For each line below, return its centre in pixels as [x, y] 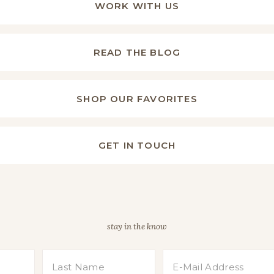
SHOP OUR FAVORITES [137, 99]
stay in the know [137, 227]
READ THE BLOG [137, 52]
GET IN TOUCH [137, 145]
